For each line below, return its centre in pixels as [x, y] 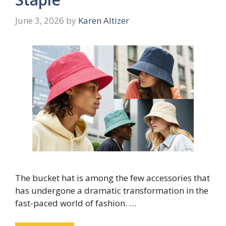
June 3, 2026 [40, 21]
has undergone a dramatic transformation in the [112, 191]
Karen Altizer [104, 21]
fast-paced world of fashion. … [76, 203]
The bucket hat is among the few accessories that [112, 178]
